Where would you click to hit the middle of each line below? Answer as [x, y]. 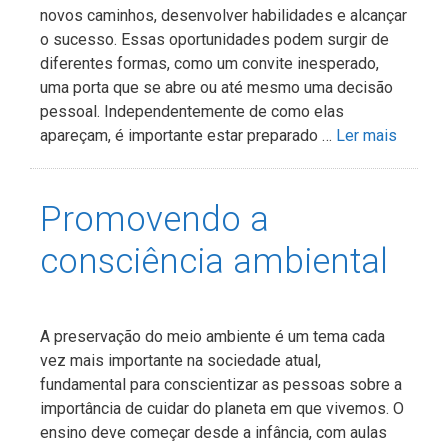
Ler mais [366, 135]
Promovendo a [154, 219]
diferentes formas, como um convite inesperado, [209, 63]
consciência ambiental [214, 261]
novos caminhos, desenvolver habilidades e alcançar [223, 15]
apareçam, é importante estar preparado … [188, 135]
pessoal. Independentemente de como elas [192, 111]
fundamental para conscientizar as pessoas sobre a [221, 384]
